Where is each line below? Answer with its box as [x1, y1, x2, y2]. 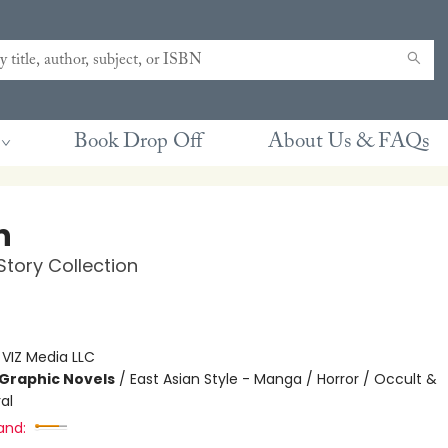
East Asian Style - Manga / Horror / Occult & [129, 369, 437, 389]
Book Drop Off [74, 132, 202, 153]
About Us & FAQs [268, 132, 429, 153]
